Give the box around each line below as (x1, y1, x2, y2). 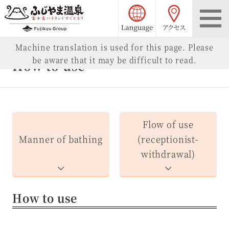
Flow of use (142, 118, 194, 131)
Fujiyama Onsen (84, 6, 156, 18)
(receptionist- (138, 133, 199, 146)
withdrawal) (141, 148, 196, 161)
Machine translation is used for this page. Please (15, 41, 214, 52)
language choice (155, 1, 228, 13)
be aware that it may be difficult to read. (32, 54, 197, 65)
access (192, 1, 222, 13)
